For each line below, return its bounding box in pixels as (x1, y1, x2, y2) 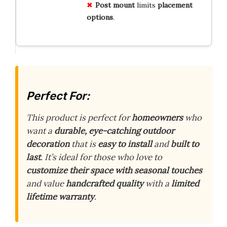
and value (26, 178, 66, 190)
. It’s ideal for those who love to (41, 152, 162, 163)
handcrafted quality (66, 178, 143, 190)
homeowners (132, 112, 183, 124)
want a (26, 125, 54, 137)
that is (69, 138, 98, 150)
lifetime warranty (26, 191, 94, 203)
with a (143, 178, 171, 190)
